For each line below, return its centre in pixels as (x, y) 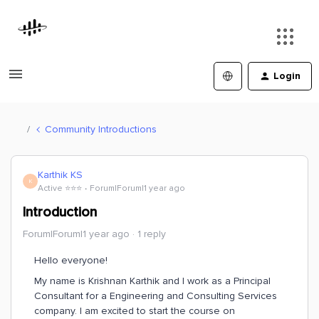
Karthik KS (60, 175)
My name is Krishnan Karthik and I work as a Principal (152, 281)
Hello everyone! (71, 260)
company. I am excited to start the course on (135, 311)
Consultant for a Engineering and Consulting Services (156, 296)
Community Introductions (101, 129)
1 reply (152, 234)
